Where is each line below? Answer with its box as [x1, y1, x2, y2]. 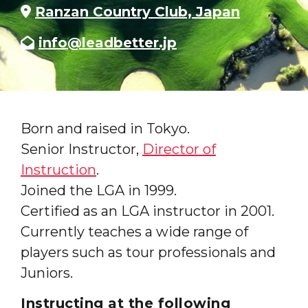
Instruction [21, 162, 96, 178]
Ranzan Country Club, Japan [35, 3, 240, 20]
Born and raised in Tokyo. [21, 120, 190, 137]
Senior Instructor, [21, 141, 142, 157]
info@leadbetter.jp [38, 34, 177, 51]
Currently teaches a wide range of [21, 223, 248, 240]
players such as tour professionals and [21, 244, 276, 261]
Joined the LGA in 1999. [21, 182, 177, 199]
